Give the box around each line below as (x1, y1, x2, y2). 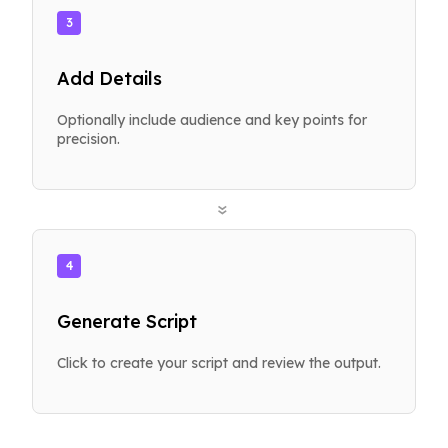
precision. (57, 129, 120, 148)
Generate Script (57, 309, 197, 333)
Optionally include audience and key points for (57, 110, 367, 129)
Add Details (57, 66, 162, 90)
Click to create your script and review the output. (57, 353, 381, 372)
